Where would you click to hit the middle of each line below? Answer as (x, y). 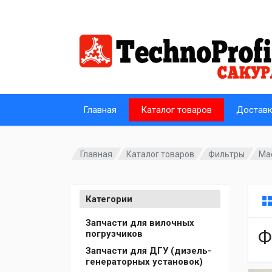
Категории (109, 199)
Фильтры (227, 154)
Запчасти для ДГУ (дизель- (148, 251)
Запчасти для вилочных (140, 223)
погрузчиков (114, 234)
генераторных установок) (144, 262)
